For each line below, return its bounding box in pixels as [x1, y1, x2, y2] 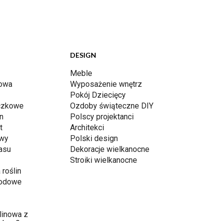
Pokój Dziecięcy [70, 90, 126, 100]
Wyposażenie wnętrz [70, 79, 142, 89]
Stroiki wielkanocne [70, 155, 137, 165]
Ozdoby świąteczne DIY [70, 101, 153, 110]
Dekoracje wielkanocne [70, 145, 149, 154]
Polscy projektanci [70, 112, 134, 121]
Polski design [70, 134, 118, 143]
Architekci [70, 123, 104, 132]
